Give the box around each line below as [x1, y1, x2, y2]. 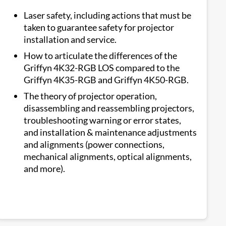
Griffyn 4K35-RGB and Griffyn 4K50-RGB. [24, 74, 189, 85]
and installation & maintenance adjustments [24, 127, 197, 138]
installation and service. [24, 34, 117, 45]
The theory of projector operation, [24, 90, 157, 101]
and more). [24, 163, 65, 174]
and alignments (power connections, [24, 139, 164, 150]
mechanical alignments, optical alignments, [24, 151, 192, 162]
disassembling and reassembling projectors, [24, 102, 194, 114]
